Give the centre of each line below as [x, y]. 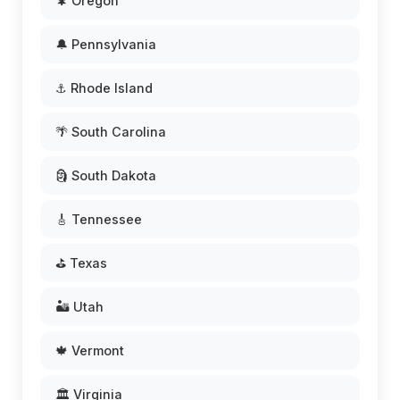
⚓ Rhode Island [104, 88]
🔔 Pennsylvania [106, 44]
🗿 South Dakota [106, 175]
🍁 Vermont [90, 350]
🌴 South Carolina [111, 132]
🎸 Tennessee [99, 219]
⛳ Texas [81, 263]
